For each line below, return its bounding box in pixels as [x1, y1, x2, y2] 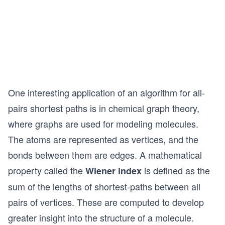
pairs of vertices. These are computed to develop [8, 195, 204, 209]
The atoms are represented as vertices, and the [8, 133, 198, 146]
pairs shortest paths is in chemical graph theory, [8, 101, 199, 115]
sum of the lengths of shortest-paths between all [8, 180, 200, 193]
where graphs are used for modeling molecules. [8, 117, 198, 131]
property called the [8, 164, 85, 177]
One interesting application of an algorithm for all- [8, 86, 205, 99]
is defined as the [142, 164, 210, 177]
